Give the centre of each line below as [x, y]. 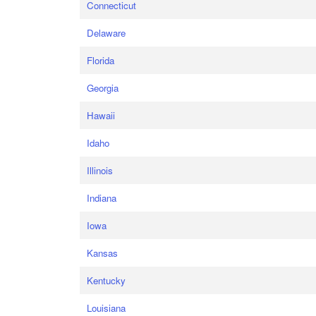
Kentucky [107, 280]
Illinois [100, 170]
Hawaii [101, 115]
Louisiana [107, 308]
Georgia [103, 88]
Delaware [107, 33]
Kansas [103, 253]
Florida [101, 60]
